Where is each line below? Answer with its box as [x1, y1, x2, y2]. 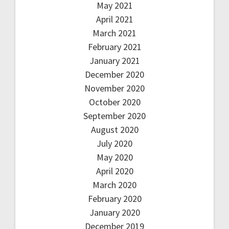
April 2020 [96, 165, 133, 177]
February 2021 [87, 40, 142, 53]
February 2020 [87, 192, 142, 204]
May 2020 [96, 151, 133, 163]
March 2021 [93, 27, 136, 39]
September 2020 [83, 109, 146, 122]
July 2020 [97, 137, 132, 149]
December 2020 [85, 68, 144, 80]
